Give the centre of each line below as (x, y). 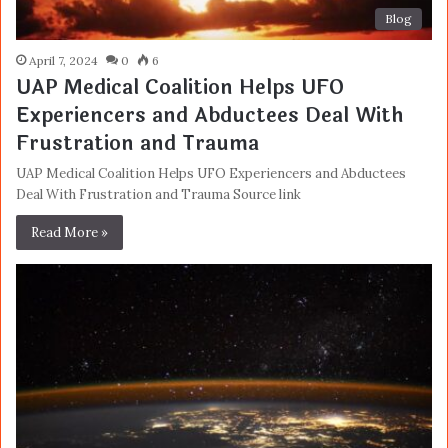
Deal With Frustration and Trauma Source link (158, 194)
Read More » (69, 232)
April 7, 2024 (63, 60)
